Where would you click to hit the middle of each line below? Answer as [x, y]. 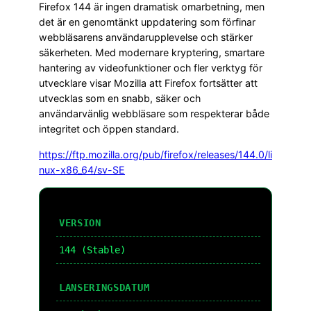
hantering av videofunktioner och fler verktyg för [151, 68]
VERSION [80, 222]
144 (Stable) [92, 250]
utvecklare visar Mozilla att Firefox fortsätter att [148, 83]
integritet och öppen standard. [109, 129]
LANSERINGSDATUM [104, 287]
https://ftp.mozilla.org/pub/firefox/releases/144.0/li [155, 154]
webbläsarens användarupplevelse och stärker [146, 37]
